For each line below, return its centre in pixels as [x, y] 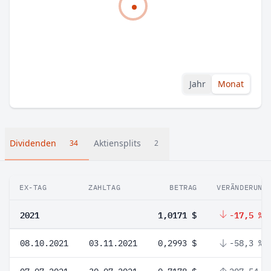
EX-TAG [33, 187]
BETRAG [183, 187]
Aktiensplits [117, 143]
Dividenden [33, 143]
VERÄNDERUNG [242, 187]
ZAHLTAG [105, 187]
